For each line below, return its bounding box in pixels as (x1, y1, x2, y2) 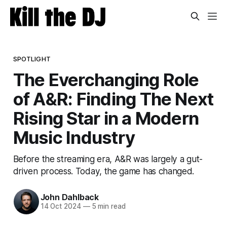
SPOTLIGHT (13, 54, 51, 63)
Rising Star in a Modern (13, 107, 199, 129)
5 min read (90, 202, 126, 211)
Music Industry (13, 126, 135, 148)
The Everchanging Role (13, 68, 199, 90)
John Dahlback (40, 192, 99, 203)
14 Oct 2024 (40, 202, 81, 211)
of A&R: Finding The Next (13, 88, 214, 109)
